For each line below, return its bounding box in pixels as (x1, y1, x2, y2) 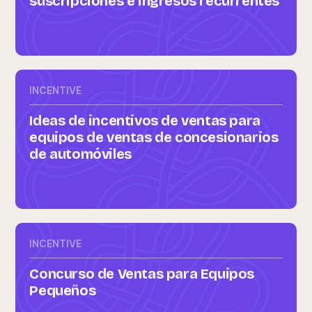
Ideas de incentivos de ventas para (29, 112, 260, 129)
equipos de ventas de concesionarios (29, 129, 279, 146)
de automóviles (29, 146, 132, 162)
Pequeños (29, 282, 96, 299)
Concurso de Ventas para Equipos (29, 265, 254, 282)
